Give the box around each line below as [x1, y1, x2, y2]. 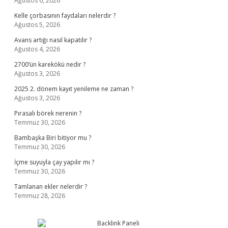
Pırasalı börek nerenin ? [14, 109, 81, 118]
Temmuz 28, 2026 [14, 191, 65, 200]
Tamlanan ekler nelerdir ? [14, 182, 87, 191]
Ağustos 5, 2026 [14, 20, 60, 29]
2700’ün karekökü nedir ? [14, 60, 85, 69]
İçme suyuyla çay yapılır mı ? [14, 158, 94, 166]
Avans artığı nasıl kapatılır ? [14, 36, 92, 44]
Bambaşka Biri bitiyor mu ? [14, 133, 91, 142]
